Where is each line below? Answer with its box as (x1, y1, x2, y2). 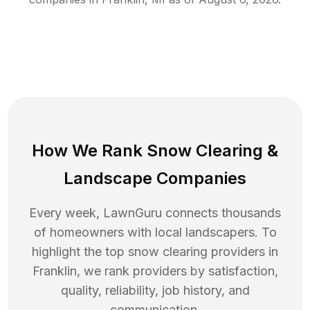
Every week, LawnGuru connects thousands (29, 205, 281, 220)
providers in (211, 244, 278, 259)
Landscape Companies (64, 167, 246, 188)
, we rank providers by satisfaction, (76, 263, 278, 278)
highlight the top (32, 244, 128, 259)
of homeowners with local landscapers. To (33, 224, 277, 239)
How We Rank (32, 140, 147, 161)
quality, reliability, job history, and (60, 282, 250, 298)
